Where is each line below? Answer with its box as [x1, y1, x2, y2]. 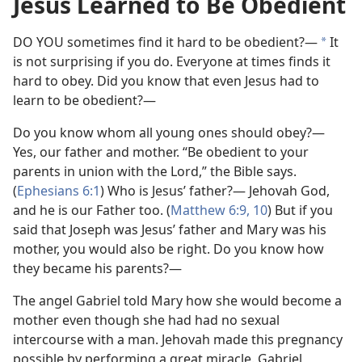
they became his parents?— [13, 259, 182, 277]
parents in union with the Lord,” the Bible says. [13, 162, 297, 180]
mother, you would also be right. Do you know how [13, 240, 324, 258]
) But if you [267, 201, 333, 219]
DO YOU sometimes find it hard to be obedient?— [13, 33, 318, 51]
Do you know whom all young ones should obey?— [13, 124, 325, 141]
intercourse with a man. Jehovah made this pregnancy [13, 330, 343, 348]
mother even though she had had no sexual [13, 311, 280, 329]
